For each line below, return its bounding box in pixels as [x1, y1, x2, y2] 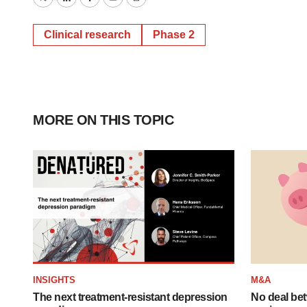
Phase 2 [153, 29, 195, 40]
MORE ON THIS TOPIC [33, 112, 173, 127]
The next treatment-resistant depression [33, 291, 228, 303]
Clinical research [44, 29, 131, 40]
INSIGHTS [33, 274, 75, 285]
